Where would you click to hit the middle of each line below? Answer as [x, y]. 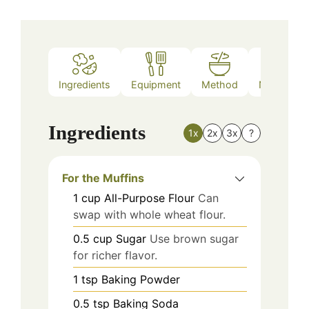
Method [220, 84]
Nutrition [278, 84]
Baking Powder [141, 280]
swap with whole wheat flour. [149, 215]
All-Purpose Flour [149, 198]
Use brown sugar [194, 239]
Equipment [156, 84]
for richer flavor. [115, 256]
